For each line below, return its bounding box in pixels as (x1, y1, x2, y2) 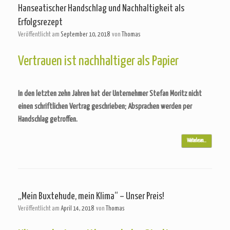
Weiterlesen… (187, 138, 206, 143)
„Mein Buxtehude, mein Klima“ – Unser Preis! (18, 191, 164, 201)
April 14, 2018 (61, 205, 94, 212)
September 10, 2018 (61, 31, 110, 38)
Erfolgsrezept (18, 17, 63, 27)
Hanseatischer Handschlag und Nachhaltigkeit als (18, 4, 184, 13)
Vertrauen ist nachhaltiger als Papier (18, 54, 179, 68)
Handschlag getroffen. (18, 116, 78, 123)
